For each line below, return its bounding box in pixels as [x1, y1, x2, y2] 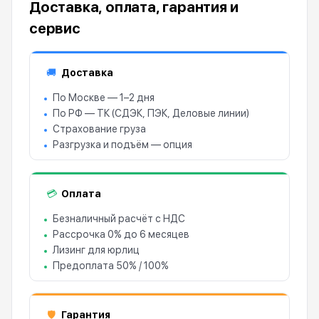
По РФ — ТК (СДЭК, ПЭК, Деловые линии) [53, 108, 249, 119]
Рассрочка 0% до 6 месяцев [53, 229, 189, 240]
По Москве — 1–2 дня [53, 92, 155, 103]
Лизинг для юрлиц [53, 244, 140, 256]
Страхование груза [53, 123, 146, 135]
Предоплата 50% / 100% [53, 260, 169, 271]
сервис [29, 20, 80, 37]
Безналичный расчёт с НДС [53, 213, 185, 224]
